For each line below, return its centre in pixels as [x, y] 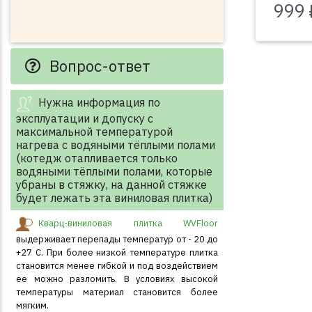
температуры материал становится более [117, 292]
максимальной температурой [94, 132]
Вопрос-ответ [98, 66]
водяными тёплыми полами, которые [114, 171]
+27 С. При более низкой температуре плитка [117, 252]
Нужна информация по [99, 103]
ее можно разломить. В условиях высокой [117, 279]
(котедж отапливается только [97, 158]
